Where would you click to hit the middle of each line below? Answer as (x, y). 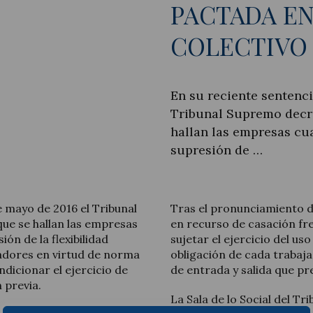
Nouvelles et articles (136, 118)
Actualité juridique (136, 87)
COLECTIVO (239, 46)
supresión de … (217, 150)
